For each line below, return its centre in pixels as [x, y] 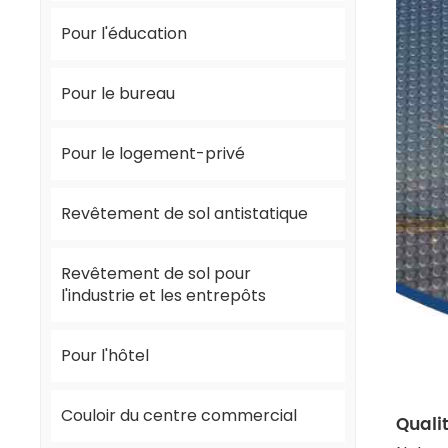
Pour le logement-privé [153, 154]
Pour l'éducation [124, 34]
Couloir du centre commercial [179, 415]
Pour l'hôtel [105, 355]
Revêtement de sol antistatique [185, 214]
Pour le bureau [118, 94]
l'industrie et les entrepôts [164, 296]
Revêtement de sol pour [156, 274]
